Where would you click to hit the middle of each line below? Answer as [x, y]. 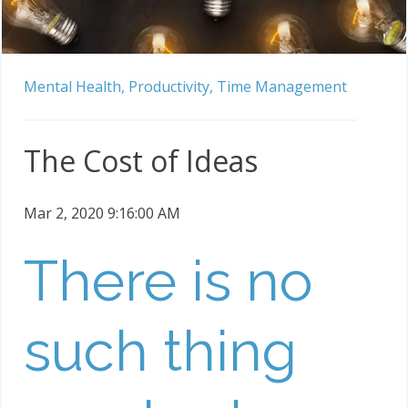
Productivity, [171, 87]
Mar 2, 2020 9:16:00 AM [102, 214]
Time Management [282, 87]
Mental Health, [74, 87]
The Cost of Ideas [141, 161]
